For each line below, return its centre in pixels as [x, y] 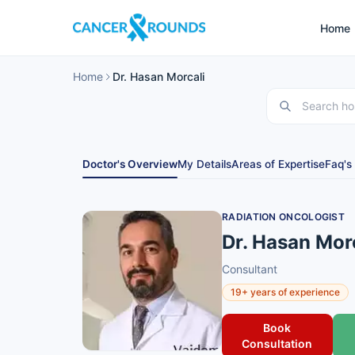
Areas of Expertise [278, 164]
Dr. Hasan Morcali [158, 76]
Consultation [277, 344]
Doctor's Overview [130, 164]
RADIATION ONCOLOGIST [283, 217]
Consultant [250, 269]
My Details [204, 164]
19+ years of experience [285, 292]
